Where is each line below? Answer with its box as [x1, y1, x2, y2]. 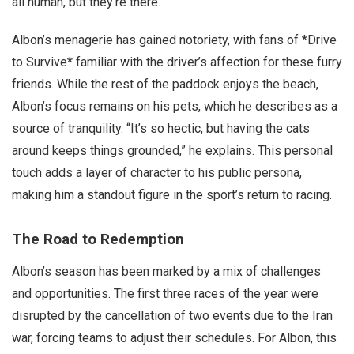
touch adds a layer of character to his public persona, [12, 165, 302, 180]
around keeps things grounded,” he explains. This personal [12, 143, 333, 158]
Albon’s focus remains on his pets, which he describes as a [12, 99, 337, 114]
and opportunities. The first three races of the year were [12, 286, 318, 301]
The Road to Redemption [12, 231, 184, 248]
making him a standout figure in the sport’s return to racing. [12, 187, 332, 202]
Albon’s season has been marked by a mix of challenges [12, 264, 321, 279]
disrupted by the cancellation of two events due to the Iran [12, 308, 333, 323]
